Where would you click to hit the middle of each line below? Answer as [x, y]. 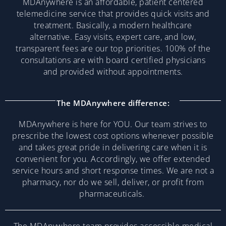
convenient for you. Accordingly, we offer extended [113, 159]
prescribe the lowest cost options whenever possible [113, 136]
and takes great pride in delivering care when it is [113, 148]
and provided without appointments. [113, 72]
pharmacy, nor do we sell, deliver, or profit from [113, 182]
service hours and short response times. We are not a [113, 171]
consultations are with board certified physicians [113, 60]
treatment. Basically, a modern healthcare [113, 25]
